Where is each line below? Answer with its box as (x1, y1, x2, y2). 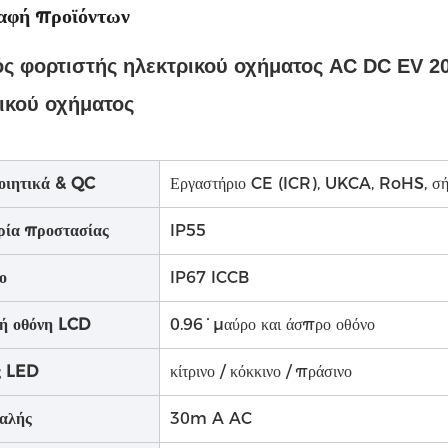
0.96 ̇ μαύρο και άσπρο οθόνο (170, 315, 375, 334)
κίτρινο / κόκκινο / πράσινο (170, 362, 352, 381)
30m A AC (170, 409, 252, 428)
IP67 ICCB (170, 268, 249, 287)
